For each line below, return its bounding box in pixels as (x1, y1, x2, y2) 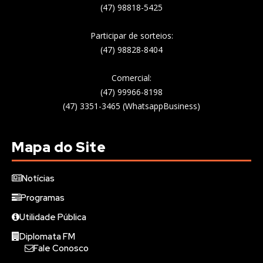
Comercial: (112, 72, 151, 83)
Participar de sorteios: (90, 29, 173, 41)
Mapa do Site (12, 137, 106, 156)
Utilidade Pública (19, 211, 86, 223)
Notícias (22, 172, 55, 184)
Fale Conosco (33, 242, 89, 254)
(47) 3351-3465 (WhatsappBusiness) (63, 100, 200, 112)
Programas (21, 191, 65, 204)
